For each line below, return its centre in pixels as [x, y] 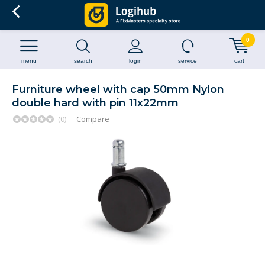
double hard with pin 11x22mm [95, 103]
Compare [93, 119]
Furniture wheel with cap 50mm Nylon [118, 89]
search [83, 61]
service [187, 61]
